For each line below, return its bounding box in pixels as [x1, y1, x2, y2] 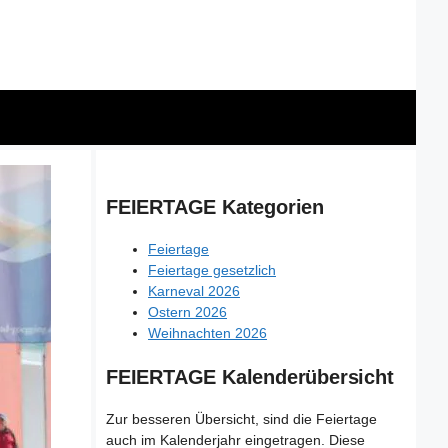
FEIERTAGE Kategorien [106, 196, 324, 218]
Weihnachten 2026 [148, 325, 267, 341]
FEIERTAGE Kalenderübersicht [106, 366, 394, 388]
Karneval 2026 [148, 283, 240, 299]
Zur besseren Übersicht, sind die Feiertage [106, 411, 377, 427]
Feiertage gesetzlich [148, 262, 276, 278]
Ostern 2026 [148, 304, 227, 320]
